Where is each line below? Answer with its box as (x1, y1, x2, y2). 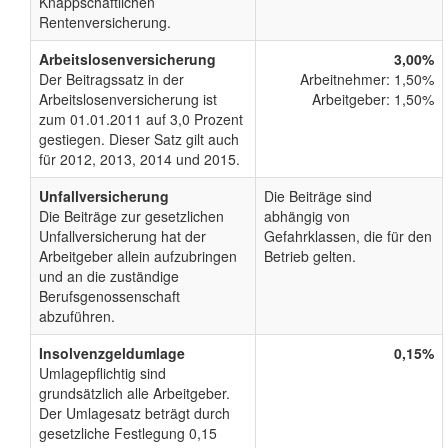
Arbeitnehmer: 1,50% (300, 69, 434, 90)
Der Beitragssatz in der (39, 69, 184, 90)
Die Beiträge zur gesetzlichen (39, 206, 224, 227)
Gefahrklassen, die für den (264, 226, 432, 247)
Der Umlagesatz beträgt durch (39, 403, 230, 424)
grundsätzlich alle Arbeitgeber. (39, 383, 230, 404)
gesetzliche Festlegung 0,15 (39, 423, 217, 444)
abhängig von (264, 206, 350, 227)
